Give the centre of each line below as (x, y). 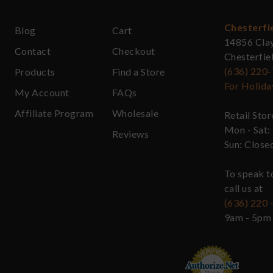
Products (35, 72)
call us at (244, 188)
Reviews (131, 134)
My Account (42, 93)
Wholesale (136, 113)
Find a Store (139, 72)
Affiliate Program (54, 113)
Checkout (134, 51)
